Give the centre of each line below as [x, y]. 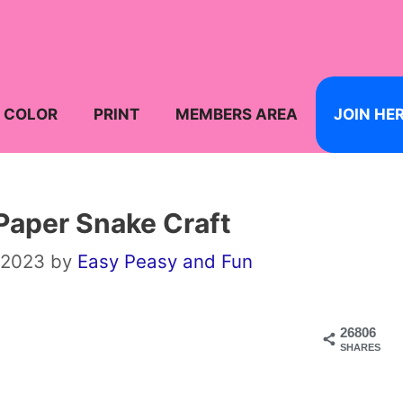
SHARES [360, 348]
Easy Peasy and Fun [165, 262]
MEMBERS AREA [237, 114]
